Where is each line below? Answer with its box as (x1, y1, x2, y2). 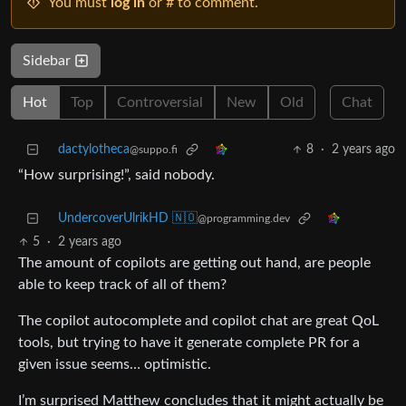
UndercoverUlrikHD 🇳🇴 (58, 212, 198, 226)
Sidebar (23, 53, 74, 69)
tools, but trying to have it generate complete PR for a (18, 335, 360, 351)
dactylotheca (58, 143, 130, 157)
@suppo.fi (130, 144, 178, 156)
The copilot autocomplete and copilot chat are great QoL (18, 314, 379, 329)
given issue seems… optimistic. (18, 357, 211, 372)
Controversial (117, 95, 203, 111)
